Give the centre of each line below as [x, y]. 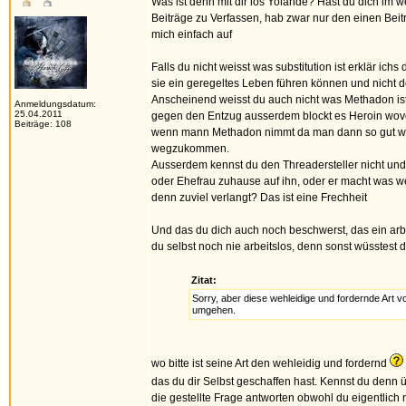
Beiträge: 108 [43, 124]
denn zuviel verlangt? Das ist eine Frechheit [259, 198]
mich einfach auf [192, 34]
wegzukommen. [190, 149]
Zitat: [204, 280]
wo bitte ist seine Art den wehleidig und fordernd [271, 363]
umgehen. [214, 310]
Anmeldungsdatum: [55, 104]
